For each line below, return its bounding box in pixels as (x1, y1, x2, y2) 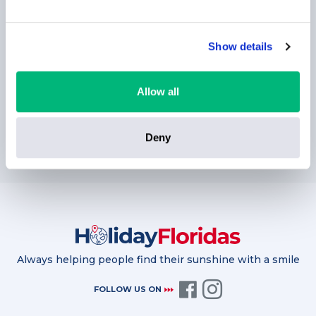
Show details (208, 40, 273, 53)
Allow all (137, 85, 179, 97)
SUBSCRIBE (123, 121, 193, 135)
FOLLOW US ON (94, 284, 164, 295)
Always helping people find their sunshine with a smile (16, 253, 300, 267)
